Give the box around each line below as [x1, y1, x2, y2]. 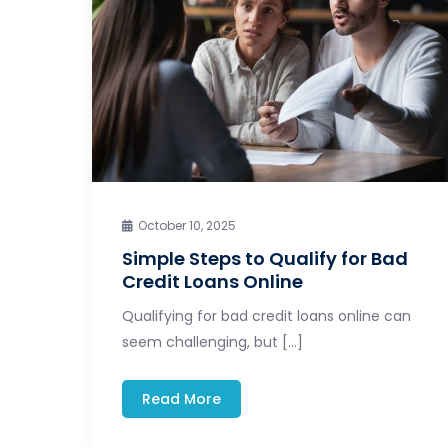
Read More [142, 388, 221, 409]
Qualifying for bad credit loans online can [122, 305, 411, 326]
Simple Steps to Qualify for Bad [122, 245, 408, 271]
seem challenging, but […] [122, 331, 303, 352]
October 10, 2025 [138, 216, 236, 234]
